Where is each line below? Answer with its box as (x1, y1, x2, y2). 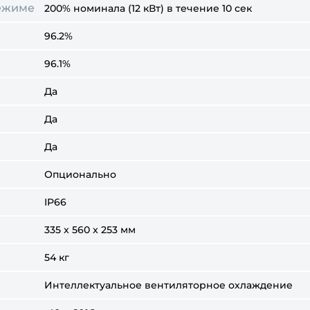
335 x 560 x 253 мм (44, 224, 136, 236)
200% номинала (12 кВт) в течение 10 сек (44, 2, 252, 15)
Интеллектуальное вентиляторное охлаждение (44, 279, 293, 291)
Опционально (44, 168, 116, 181)
